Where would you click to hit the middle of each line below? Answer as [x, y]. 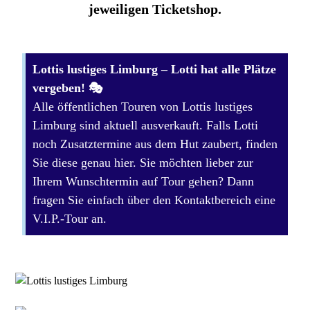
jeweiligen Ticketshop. [155, 9]
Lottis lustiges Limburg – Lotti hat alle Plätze [155, 69]
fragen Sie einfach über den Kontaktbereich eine [154, 200]
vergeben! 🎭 [68, 88]
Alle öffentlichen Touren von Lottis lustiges [143, 107]
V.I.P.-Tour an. [70, 219]
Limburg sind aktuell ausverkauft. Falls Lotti [146, 125]
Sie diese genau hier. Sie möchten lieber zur [143, 163]
